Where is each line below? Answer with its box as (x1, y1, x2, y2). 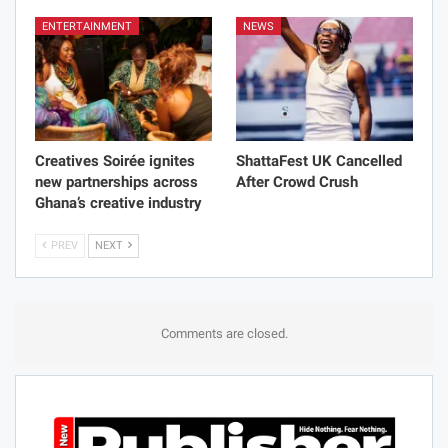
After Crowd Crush (236, 173, 358, 192)
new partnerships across (35, 173, 198, 192)
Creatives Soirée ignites (35, 152, 195, 171)
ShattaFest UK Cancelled (236, 152, 402, 171)
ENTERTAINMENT (42, 20, 132, 34)
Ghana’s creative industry (35, 194, 202, 213)
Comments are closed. (160, 326, 288, 342)
